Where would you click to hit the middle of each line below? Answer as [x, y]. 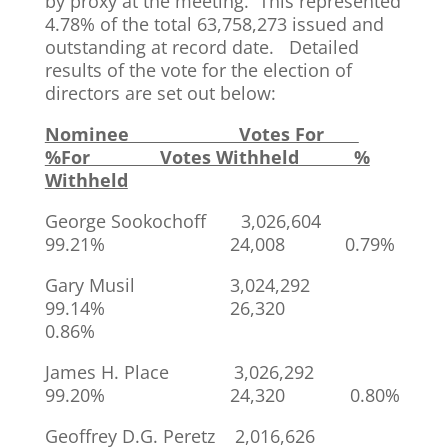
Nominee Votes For [201, 134]
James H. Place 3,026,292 [199, 372]
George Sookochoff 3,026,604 [202, 221]
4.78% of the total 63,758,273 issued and [214, 24]
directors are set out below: [160, 93]
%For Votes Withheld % [207, 157]
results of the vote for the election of [198, 70]
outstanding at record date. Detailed [201, 47]
